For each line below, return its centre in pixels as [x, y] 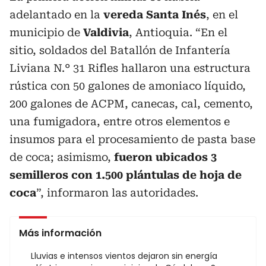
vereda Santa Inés [155, 15]
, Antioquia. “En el [178, 32]
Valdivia [106, 32]
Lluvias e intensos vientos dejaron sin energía [124, 256]
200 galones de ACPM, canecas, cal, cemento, [131, 104]
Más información [60, 233]
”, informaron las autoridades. [117, 193]
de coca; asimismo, [62, 157]
